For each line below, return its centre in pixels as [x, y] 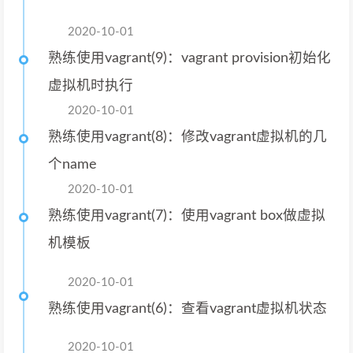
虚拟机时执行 [91, 85]
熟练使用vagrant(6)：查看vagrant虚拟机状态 [188, 308]
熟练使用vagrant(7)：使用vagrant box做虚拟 [187, 216]
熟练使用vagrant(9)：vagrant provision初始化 [190, 58]
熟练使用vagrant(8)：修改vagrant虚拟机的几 [188, 137]
